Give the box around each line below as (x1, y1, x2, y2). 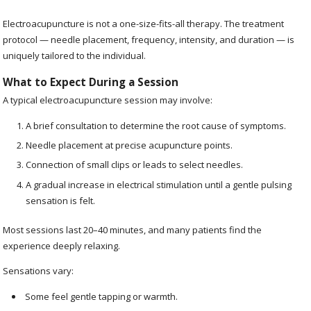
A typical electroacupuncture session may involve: (3, 93, 213, 106)
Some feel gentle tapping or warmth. (25, 290, 178, 303)
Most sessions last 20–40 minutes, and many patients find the (3, 224, 262, 237)
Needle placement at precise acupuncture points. (25, 139, 233, 152)
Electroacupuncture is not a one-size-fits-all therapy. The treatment (3, 17, 285, 30)
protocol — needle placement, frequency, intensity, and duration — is (3, 33, 295, 46)
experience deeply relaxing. (3, 239, 121, 253)
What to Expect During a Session (3, 75, 179, 90)
